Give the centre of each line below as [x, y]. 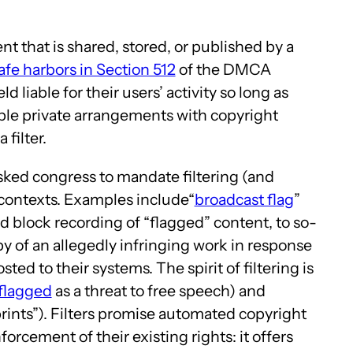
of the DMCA [223, 70]
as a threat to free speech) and [158, 290]
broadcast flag [244, 199]
